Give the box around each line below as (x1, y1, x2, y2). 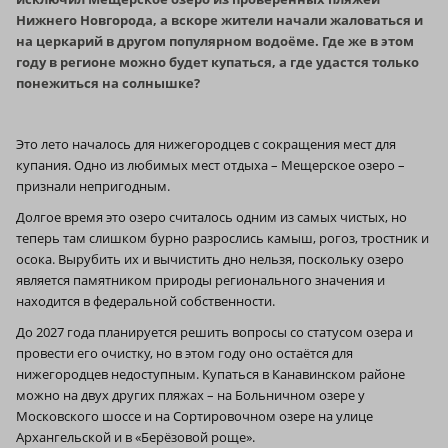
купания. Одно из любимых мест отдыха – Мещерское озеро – (16, 155, 405, 174)
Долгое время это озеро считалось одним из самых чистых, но (16, 207, 407, 226)
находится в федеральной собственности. (16, 291, 275, 310)
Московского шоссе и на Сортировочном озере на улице (16, 406, 373, 425)
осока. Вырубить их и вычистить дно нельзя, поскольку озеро (16, 249, 404, 268)
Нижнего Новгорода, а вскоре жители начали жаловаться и (16, 10, 423, 29)
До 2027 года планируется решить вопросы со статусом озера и (16, 322, 413, 341)
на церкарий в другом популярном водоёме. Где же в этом (16, 31, 414, 50)
